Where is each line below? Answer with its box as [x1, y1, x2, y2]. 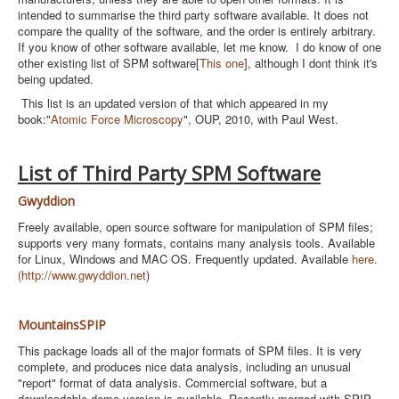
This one [199, 54, 244, 71]
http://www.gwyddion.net [21, 266, 146, 283]
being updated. [18, 70, 94, 87]
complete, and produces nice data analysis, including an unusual [18, 358, 351, 375]
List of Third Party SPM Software [18, 159, 321, 186]
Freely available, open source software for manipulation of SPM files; [18, 218, 373, 235]
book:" [18, 110, 51, 127]
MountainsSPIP [18, 316, 106, 333]
